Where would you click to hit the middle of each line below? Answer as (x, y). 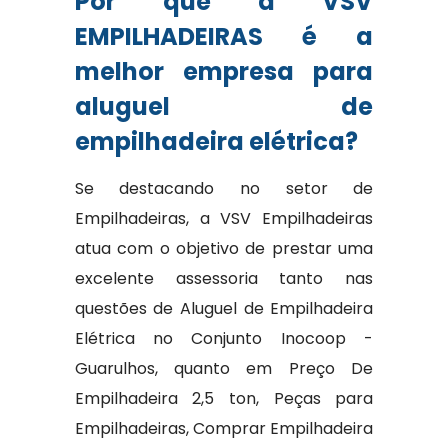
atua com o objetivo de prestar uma (224, 248)
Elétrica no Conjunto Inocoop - (224, 338)
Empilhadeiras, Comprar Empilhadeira (224, 428)
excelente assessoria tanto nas (224, 278)
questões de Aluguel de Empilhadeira (224, 308)
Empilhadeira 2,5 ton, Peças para (224, 398)
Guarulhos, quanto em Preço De (224, 368)
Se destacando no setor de (224, 188)
